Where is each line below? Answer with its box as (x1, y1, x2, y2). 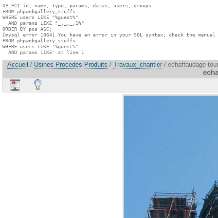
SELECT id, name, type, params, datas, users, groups (2, 2, 151, 8)
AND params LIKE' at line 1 (2, 49, 84, 55)
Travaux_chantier (113, 61, 162, 69)
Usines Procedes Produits (34, 61, 108, 69)
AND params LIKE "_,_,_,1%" (2, 20, 84, 26)
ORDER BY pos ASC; (2, 26, 52, 32)
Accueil (7, 61, 28, 69)
